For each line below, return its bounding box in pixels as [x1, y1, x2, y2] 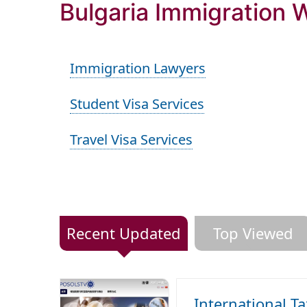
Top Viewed [212, 223, 293, 243]
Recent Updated [66, 223, 181, 243]
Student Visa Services [70, 95, 204, 113]
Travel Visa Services [70, 130, 193, 149]
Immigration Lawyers [70, 59, 206, 77]
